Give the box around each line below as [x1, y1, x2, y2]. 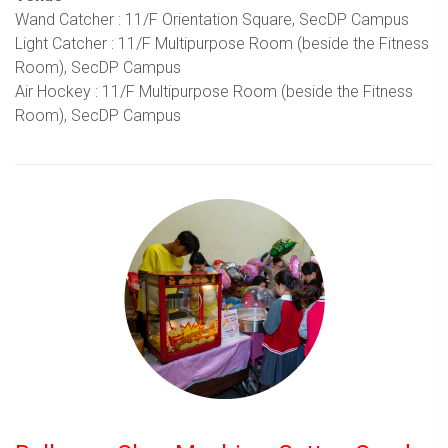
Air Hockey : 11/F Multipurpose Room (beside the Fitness [15, 81, 413, 101]
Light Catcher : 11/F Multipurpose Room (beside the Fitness [15, 33, 429, 53]
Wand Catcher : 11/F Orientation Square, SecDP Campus [15, 9, 409, 29]
